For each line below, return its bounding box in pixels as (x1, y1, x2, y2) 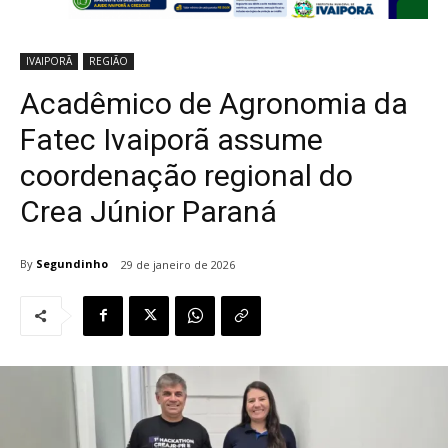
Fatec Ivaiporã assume (20, 121, 323, 157)
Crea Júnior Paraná (20, 193, 277, 229)
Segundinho (36, 256, 108, 272)
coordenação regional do (20, 157, 353, 193)
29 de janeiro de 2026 (121, 256, 235, 272)
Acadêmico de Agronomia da (20, 85, 408, 121)
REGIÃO (89, 53, 128, 68)
